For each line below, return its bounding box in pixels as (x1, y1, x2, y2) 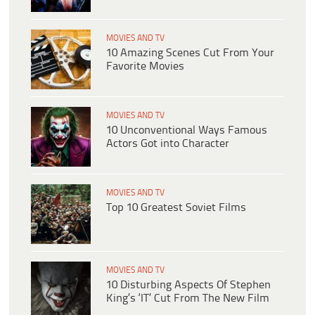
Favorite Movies (106, 60, 184, 73)
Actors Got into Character (106, 138, 229, 150)
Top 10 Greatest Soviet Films (106, 202, 246, 214)
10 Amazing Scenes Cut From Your (106, 47, 274, 60)
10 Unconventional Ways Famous (106, 124, 267, 137)
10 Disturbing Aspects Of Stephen (106, 279, 271, 292)
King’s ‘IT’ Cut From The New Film (106, 292, 269, 305)
